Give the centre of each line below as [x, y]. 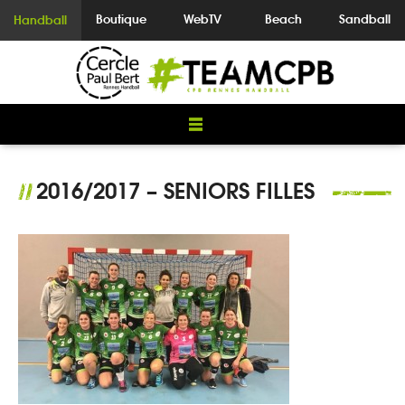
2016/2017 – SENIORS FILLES [175, 191]
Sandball [364, 19]
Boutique [122, 19]
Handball [41, 20]
